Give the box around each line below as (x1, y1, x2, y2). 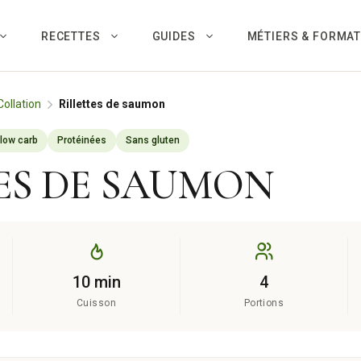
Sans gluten (126, 135, 180, 146)
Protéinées (57, 135, 106, 146)
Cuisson (76, 297, 117, 309)
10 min (72, 272, 121, 292)
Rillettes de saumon (59, 98, 165, 110)
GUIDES (151, 30, 196, 43)
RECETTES (40, 30, 101, 43)
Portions (243, 297, 284, 309)
